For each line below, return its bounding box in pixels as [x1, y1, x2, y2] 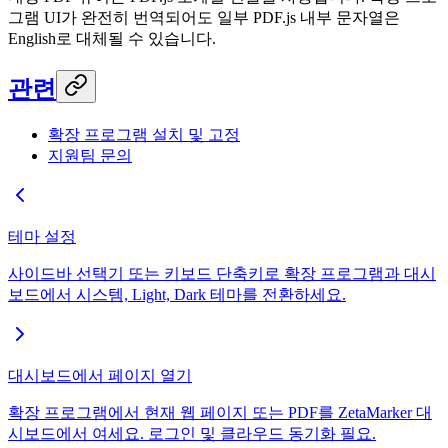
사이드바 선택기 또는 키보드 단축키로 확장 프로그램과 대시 [8, 264, 436, 282]
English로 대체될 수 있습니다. [8, 30, 216, 48]
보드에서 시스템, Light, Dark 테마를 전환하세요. [8, 285, 346, 303]
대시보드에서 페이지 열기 [8, 366, 192, 384]
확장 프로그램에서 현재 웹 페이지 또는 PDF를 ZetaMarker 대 [8, 403, 432, 421]
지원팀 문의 [48, 146, 132, 164]
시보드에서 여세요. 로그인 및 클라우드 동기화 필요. [8, 424, 376, 442]
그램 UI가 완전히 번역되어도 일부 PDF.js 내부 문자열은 [8, 9, 400, 27]
